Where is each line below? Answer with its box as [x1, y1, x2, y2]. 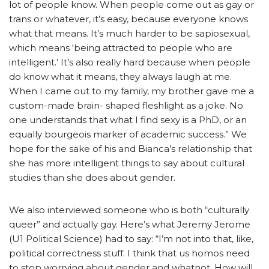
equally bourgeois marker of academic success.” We [9, 128, 247, 140]
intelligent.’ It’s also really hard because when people [9, 56, 250, 68]
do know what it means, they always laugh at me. [9, 70, 232, 82]
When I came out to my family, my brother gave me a [9, 85, 254, 97]
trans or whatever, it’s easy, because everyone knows [9, 13, 248, 25]
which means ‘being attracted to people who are [9, 41, 232, 53]
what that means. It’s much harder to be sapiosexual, [9, 27, 250, 39]
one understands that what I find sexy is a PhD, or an [9, 113, 247, 125]
